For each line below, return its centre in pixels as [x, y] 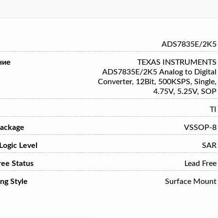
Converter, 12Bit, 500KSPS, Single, [157, 82]
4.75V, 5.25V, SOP [185, 91]
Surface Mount [191, 182]
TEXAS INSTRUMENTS [177, 62]
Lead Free [200, 163]
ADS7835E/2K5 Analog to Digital [159, 72]
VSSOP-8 [200, 127]
